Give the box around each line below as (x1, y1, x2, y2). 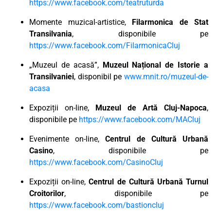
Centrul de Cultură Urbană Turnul (89, 177, 209, 186)
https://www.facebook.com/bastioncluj (29, 200, 164, 210)
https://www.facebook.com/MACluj (79, 114, 200, 124)
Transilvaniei (29, 72, 74, 81)
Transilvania (29, 29, 72, 38)
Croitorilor (29, 188, 64, 198)
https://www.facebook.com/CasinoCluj (29, 157, 163, 167)
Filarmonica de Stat (132, 17, 208, 27)
